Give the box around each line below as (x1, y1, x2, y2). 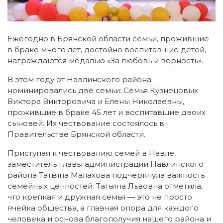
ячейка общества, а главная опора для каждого (7, 203, 199, 213)
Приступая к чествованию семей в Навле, (7, 148, 176, 158)
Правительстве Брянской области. (7, 129, 145, 139)
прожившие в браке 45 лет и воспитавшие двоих (7, 108, 206, 117)
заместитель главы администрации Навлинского (7, 159, 204, 169)
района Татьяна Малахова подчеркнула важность (7, 170, 205, 180)
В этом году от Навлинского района (7, 75, 151, 85)
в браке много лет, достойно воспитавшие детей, (7, 45, 206, 55)
